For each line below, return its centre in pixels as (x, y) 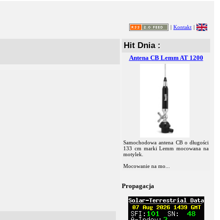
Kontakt (182, 27)
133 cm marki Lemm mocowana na (166, 148)
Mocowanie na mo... (147, 166)
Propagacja (138, 186)
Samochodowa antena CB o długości (166, 142)
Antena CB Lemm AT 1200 (166, 58)
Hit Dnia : (142, 45)
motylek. (133, 154)
